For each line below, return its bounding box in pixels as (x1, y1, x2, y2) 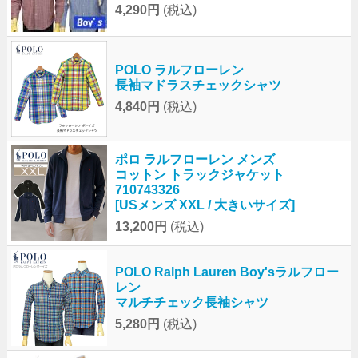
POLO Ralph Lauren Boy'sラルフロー (114, 265, 339, 280)
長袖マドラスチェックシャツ (114, 78, 281, 93)
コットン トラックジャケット (114, 168, 284, 182)
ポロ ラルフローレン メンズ (114, 153, 275, 167)
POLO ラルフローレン (114, 63, 244, 78)
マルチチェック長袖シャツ (114, 296, 268, 310)
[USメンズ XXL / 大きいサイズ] (114, 198, 295, 213)
